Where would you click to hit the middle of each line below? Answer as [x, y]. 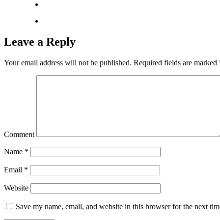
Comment [19, 135]
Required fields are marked [175, 63]
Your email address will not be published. [68, 63]
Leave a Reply [40, 42]
